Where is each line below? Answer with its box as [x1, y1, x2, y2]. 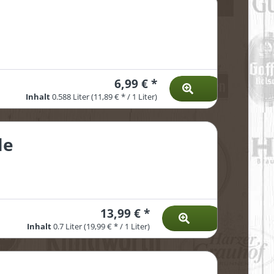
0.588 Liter [51, 92, 91, 103]
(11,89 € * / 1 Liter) [91, 92, 157, 103]
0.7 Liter [53, 221, 84, 232]
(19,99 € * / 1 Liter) [83, 221, 150, 232]
